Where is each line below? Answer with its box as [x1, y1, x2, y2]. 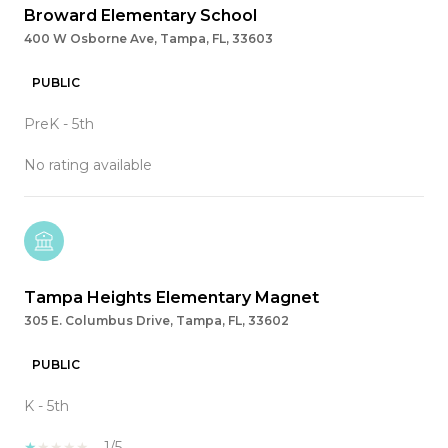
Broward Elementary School [24, 6, 257, 26]
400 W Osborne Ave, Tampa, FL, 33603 [24, 31, 273, 47]
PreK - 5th [24, 115, 94, 134]
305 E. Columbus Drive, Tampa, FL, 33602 [24, 313, 289, 329]
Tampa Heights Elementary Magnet [24, 288, 319, 308]
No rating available [24, 156, 152, 175]
